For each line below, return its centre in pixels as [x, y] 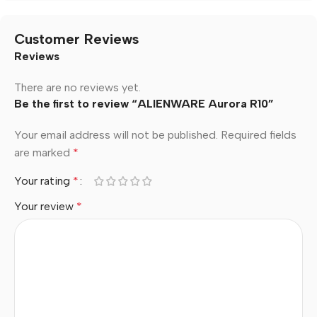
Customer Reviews [76, 39]
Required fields [259, 134]
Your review [45, 206]
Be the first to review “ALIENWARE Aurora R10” [144, 103]
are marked [44, 152]
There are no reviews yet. [77, 87]
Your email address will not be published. [116, 134]
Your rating [44, 180]
